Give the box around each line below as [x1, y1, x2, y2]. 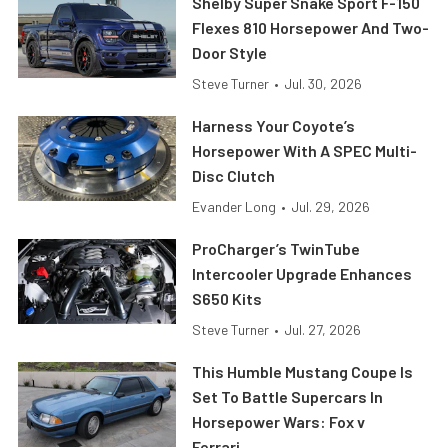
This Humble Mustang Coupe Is [192, 362, 414, 382]
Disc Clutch [192, 166, 276, 186]
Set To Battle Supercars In [192, 387, 384, 407]
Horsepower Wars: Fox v [192, 412, 366, 432]
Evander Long [192, 198, 277, 216]
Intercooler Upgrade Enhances [192, 264, 413, 284]
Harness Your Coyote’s [192, 116, 356, 136]
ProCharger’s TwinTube [192, 239, 361, 259]
